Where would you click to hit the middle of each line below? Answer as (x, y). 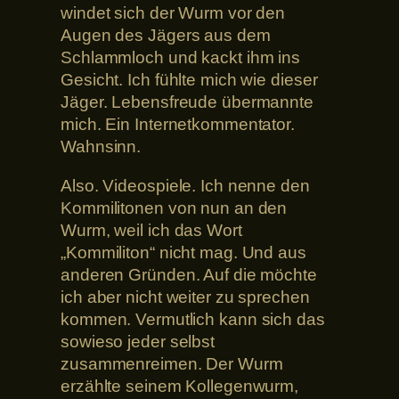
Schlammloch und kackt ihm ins (181, 58)
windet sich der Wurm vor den (173, 13)
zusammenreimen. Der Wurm (172, 363)
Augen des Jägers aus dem (166, 36)
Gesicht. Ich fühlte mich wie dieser (189, 80)
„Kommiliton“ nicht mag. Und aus (183, 252)
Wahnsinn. (101, 147)
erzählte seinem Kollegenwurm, (180, 386)
